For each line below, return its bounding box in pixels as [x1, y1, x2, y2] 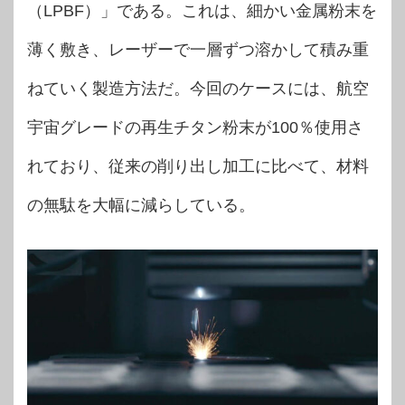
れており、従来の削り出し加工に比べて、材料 [27, 157, 369, 176]
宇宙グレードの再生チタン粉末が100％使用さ [27, 118, 363, 137]
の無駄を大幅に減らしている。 [27, 196, 255, 215]
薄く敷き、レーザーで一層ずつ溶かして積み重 [27, 41, 369, 60]
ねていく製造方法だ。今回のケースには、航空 [27, 80, 369, 99]
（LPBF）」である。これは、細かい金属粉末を [27, 2, 377, 21]
